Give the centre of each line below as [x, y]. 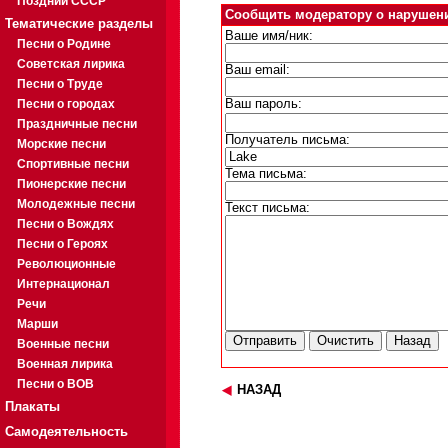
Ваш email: [257, 70]
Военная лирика [65, 364]
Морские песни [61, 144]
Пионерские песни [71, 184]
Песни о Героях [62, 244]
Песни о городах [66, 104]
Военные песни [63, 344]
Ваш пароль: [263, 104]
